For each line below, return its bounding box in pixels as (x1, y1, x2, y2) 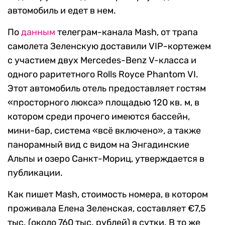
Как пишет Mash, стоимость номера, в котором (8, 189, 208, 200)
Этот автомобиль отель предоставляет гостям (8, 83, 206, 94)
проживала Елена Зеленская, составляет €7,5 (8, 203, 206, 214)
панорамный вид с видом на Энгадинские (8, 139, 189, 151)
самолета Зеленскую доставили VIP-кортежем (8, 41, 211, 52)
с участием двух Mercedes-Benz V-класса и (8, 55, 196, 66)
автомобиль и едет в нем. (8, 5, 116, 17)
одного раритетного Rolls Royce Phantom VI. (8, 69, 198, 80)
